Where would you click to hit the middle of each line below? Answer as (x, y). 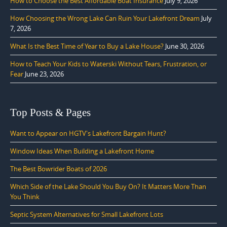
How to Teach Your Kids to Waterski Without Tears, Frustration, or (108, 64)
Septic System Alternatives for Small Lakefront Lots (87, 214)
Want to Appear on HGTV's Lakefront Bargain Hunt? (88, 133)
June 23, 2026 (44, 74)
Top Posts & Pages (50, 112)
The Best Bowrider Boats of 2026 (59, 168)
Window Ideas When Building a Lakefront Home (82, 151)
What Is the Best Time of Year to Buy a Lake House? (87, 46)
